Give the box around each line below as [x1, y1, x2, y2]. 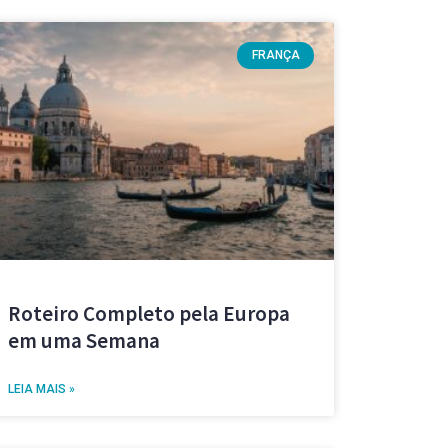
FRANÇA [251, 48, 300, 63]
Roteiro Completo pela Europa [7, 300, 290, 328]
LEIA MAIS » [7, 382, 75, 397]
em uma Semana [7, 327, 160, 355]
